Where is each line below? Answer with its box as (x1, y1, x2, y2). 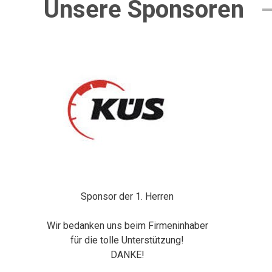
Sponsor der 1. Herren (81, 191, 174, 202)
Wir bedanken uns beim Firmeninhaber (46, 220, 208, 231)
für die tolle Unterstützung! (70, 234, 185, 246)
